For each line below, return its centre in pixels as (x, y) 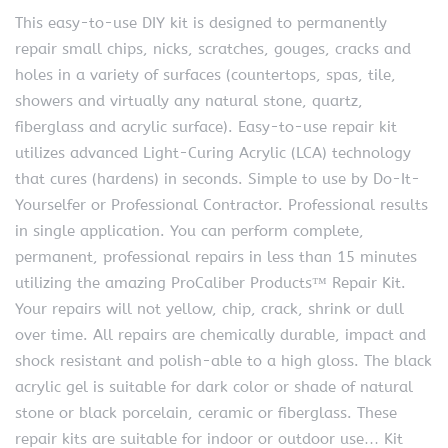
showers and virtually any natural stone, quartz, (189, 100)
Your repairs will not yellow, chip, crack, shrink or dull (209, 308)
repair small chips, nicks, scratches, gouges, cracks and (213, 48)
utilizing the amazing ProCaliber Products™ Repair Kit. (210, 282)
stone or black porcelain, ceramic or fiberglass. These (206, 412)
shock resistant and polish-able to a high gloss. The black (223, 360)
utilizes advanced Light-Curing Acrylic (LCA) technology (213, 152)
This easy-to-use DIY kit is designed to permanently (201, 22)
